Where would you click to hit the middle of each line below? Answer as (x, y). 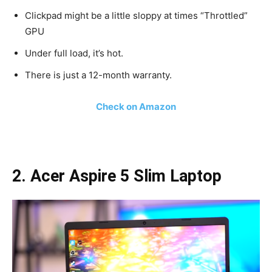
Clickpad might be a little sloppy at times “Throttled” (136, 16)
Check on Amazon (136, 107)
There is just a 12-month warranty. (100, 75)
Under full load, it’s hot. (74, 53)
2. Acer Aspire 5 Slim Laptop (117, 176)
